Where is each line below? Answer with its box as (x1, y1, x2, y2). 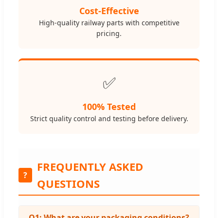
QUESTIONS (37, 176, 100, 191)
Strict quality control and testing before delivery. (30, 114, 188, 124)
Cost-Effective (79, 5, 139, 17)
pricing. (96, 29, 122, 38)
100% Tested (82, 101, 136, 113)
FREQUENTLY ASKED (37, 159, 144, 174)
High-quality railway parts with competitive (38, 18, 180, 28)
